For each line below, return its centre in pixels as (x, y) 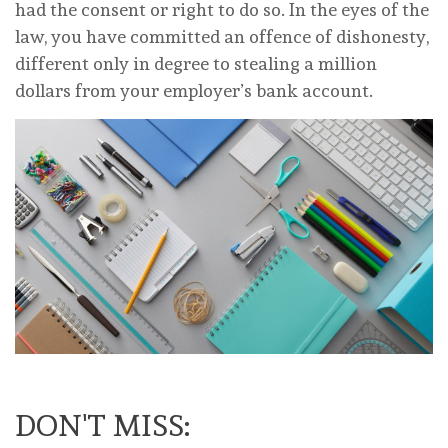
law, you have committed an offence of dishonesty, (222, 36)
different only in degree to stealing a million (196, 63)
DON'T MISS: (102, 425)
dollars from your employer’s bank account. (194, 90)
